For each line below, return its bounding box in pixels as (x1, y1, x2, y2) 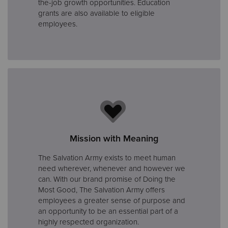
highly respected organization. (38, 217, 139, 226)
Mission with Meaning (70, 132, 158, 144)
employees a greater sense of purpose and (38, 195, 185, 205)
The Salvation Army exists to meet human (38, 153, 176, 162)
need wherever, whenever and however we (38, 163, 185, 173)
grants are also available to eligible (38, 8, 155, 18)
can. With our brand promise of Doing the (38, 174, 176, 184)
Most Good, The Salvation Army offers (38, 185, 165, 194)
